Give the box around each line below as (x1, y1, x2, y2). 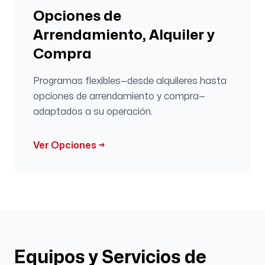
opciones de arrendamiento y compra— (33, 92, 205, 101)
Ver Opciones (33, 141, 96, 150)
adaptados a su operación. (33, 107, 153, 117)
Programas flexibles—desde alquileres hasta (33, 76, 227, 86)
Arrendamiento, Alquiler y (33, 28, 215, 42)
